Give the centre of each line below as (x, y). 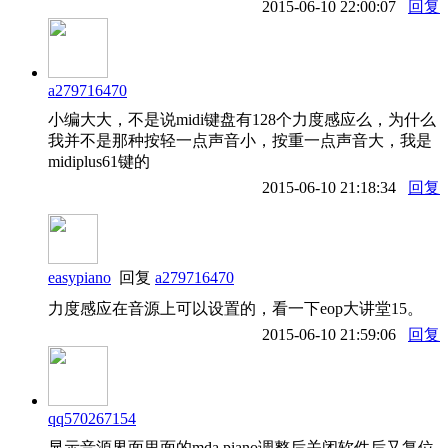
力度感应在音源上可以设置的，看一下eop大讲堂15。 (235, 308)
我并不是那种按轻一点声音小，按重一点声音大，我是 (240, 140)
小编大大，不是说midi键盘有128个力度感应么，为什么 (242, 119)
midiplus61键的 (99, 161)
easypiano (79, 277)
